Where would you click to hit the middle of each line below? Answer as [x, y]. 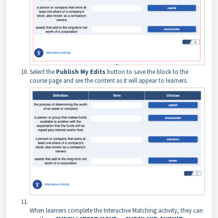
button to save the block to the [147, 72]
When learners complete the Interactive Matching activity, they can [116, 211]
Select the [43, 72]
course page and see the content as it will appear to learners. [109, 81]
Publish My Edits [81, 72]
